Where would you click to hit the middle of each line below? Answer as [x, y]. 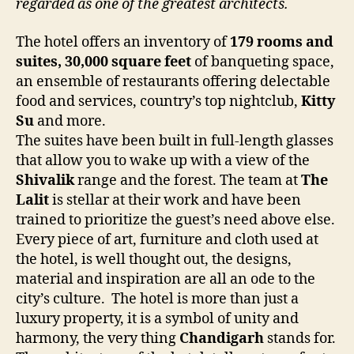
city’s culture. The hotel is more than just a [157, 299]
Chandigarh [223, 338]
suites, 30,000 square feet [104, 62]
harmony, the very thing [98, 338]
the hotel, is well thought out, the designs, [154, 259]
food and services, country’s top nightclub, [158, 101]
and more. [70, 121]
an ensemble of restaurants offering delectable [173, 81]
